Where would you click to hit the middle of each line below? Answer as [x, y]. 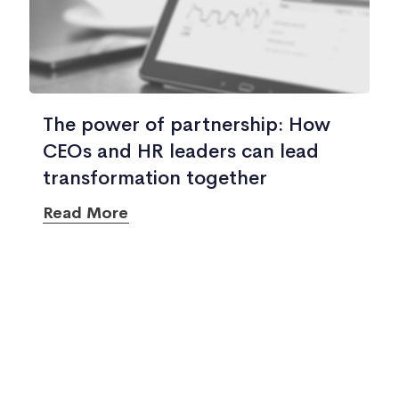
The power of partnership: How [186, 125]
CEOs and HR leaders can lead [180, 151]
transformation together [155, 178]
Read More [85, 213]
